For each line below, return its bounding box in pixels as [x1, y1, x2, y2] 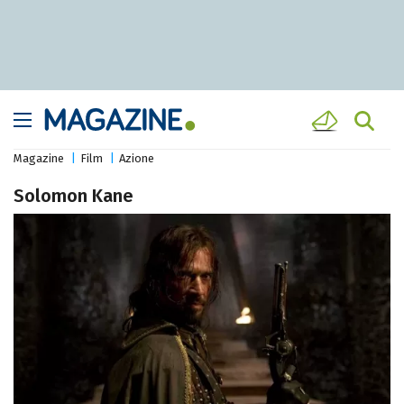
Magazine [14, 151, 64, 166]
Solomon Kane [14, 185, 133, 207]
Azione [119, 151, 154, 166]
